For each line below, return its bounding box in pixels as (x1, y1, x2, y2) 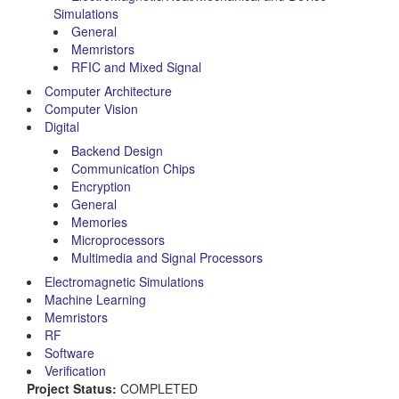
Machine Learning (45, 289, 146, 308)
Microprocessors (71, 230, 165, 248)
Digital (45, 117, 79, 135)
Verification (45, 361, 106, 379)
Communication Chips (71, 159, 195, 177)
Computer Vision (45, 99, 138, 118)
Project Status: (27, 379, 117, 397)
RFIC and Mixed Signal (71, 57, 201, 76)
